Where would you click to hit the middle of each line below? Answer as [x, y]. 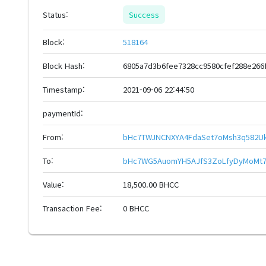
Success [144, 15]
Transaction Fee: [72, 208]
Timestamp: [64, 89]
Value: [53, 184]
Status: [56, 15]
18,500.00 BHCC [151, 184]
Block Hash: [64, 66]
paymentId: [63, 113]
